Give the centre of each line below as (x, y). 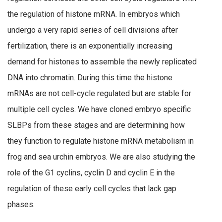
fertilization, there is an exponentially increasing (90, 46)
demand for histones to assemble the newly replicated (102, 62)
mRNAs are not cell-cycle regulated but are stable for (99, 94)
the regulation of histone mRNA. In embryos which (94, 14)
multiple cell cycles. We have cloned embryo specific (99, 110)
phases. (21, 205)
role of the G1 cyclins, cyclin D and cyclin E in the (91, 173)
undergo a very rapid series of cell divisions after (93, 30)
